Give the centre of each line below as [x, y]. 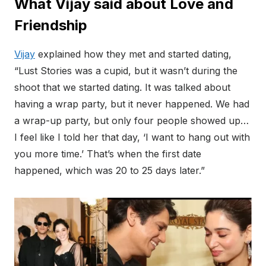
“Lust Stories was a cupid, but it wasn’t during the [126, 70]
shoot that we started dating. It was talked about [122, 87]
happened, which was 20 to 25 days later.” [110, 170]
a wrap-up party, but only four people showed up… [132, 120]
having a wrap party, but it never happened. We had [132, 104]
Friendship [51, 25]
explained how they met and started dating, [133, 54]
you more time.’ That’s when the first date [108, 153]
